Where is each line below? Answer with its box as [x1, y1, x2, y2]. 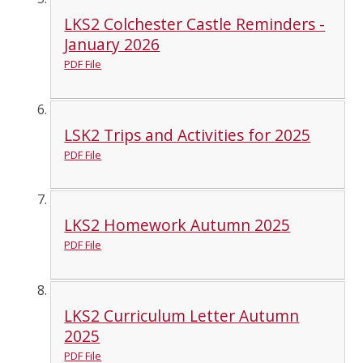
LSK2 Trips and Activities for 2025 [64, 123, 311, 146]
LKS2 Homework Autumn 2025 [64, 214, 291, 237]
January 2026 [64, 33, 160, 56]
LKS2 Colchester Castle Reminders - [64, 13, 326, 36]
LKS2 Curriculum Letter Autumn [64, 304, 300, 327]
